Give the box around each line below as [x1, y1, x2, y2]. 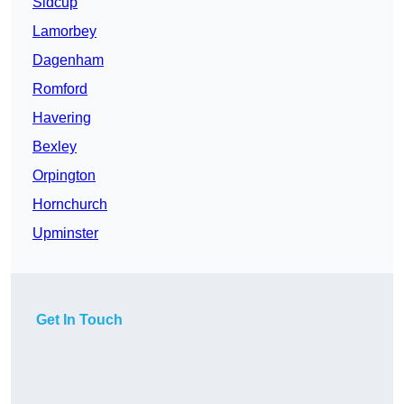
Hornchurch [32, 197, 107, 213]
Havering [32, 110, 91, 126]
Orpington [32, 168, 96, 184]
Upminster [32, 225, 98, 242]
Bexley [32, 139, 77, 155]
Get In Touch [36, 312, 123, 328]
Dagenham [32, 52, 104, 69]
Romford [32, 81, 87, 97]
